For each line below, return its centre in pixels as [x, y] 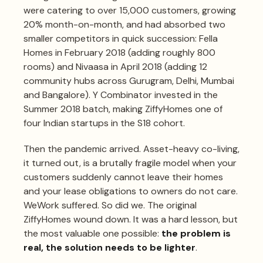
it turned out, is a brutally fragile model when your [130, 163]
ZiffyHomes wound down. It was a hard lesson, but [131, 219]
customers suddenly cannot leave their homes [123, 177]
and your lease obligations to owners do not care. [131, 191]
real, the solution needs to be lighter [109, 247]
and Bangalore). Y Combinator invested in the [121, 95]
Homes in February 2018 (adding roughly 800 [119, 52]
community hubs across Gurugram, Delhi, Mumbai [129, 80]
